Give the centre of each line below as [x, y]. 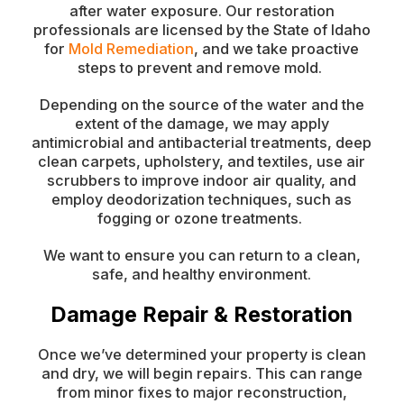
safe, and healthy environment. [202, 274]
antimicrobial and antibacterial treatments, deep [202, 142]
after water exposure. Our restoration [202, 11]
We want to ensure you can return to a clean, [202, 255]
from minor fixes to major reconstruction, [202, 392]
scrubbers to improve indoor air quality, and [202, 180]
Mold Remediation [132, 49]
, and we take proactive [277, 49]
